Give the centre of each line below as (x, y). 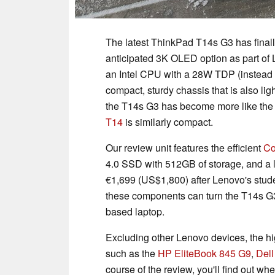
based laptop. (135, 211)
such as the (132, 253)
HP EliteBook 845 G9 (204, 253)
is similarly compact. (168, 122)
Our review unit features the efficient (184, 147)
